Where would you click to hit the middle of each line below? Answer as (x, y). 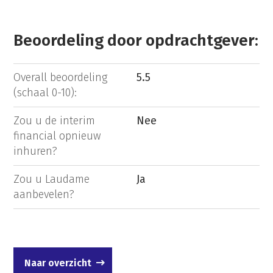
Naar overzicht (58, 263)
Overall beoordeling (61, 78)
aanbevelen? (44, 195)
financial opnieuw (58, 136)
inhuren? (36, 151)
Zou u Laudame (52, 179)
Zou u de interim (55, 121)
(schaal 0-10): (45, 93)
